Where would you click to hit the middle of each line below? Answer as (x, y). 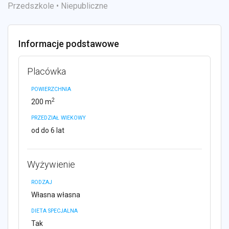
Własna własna (56, 194)
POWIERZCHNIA (51, 89)
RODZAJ (42, 182)
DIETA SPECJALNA (54, 211)
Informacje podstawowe (69, 43)
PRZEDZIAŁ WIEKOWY (59, 118)
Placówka (47, 71)
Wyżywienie (51, 164)
